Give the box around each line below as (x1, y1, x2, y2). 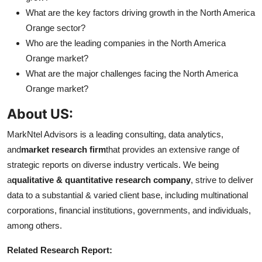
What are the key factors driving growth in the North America (26, 8, 255, 18)
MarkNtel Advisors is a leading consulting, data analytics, (7, 129, 223, 140)
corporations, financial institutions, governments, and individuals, (7, 205, 251, 216)
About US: (7, 105, 73, 123)
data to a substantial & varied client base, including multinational (7, 190, 248, 201)
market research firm (21, 144, 106, 155)
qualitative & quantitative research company (12, 175, 191, 185)
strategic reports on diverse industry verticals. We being (7, 160, 219, 170)
